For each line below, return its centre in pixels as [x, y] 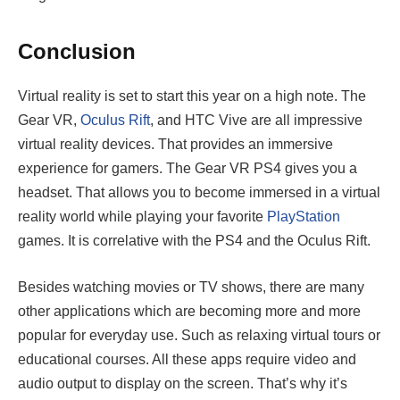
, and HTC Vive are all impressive [256, 120]
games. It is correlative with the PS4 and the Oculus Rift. [194, 240]
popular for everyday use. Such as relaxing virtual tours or [199, 335]
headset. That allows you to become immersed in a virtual [199, 192]
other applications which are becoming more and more [189, 311]
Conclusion [77, 51]
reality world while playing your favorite [142, 216]
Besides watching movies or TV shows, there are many [191, 287]
